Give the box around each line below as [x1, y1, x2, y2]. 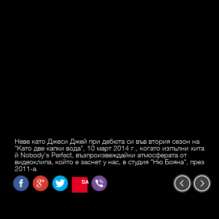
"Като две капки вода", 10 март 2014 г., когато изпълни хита [15, 143, 204, 153]
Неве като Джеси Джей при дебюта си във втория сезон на [15, 136, 199, 146]
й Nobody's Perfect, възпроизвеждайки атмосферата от [15, 150, 187, 159]
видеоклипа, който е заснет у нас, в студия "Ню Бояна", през [15, 157, 204, 166]
